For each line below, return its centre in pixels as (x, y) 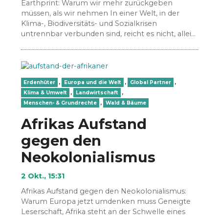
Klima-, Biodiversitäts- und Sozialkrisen (89, 23)
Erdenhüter (40, 82)
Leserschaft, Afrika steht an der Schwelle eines (103, 211)
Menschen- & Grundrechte (60, 103)
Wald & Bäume (126, 103)
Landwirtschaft (97, 92)
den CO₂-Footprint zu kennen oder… (86, 44)
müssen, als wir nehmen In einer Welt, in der (100, 13)
